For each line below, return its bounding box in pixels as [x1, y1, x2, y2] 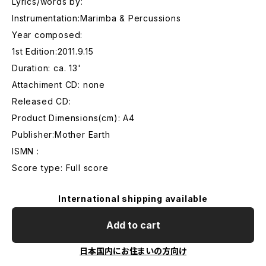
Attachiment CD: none [12, 80, 105, 90]
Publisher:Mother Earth [12, 129, 110, 140]
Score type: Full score [12, 163, 109, 173]
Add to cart [106, 219, 160, 231]
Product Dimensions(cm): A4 [12, 113, 135, 123]
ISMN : [12, 146, 39, 156]
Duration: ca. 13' [12, 63, 81, 73]
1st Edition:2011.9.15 [12, 46, 94, 56]
